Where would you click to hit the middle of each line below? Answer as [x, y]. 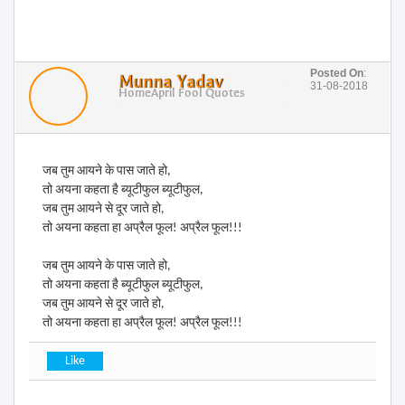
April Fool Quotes [198, 93]
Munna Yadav [170, 82]
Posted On [336, 73]
